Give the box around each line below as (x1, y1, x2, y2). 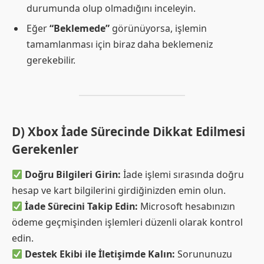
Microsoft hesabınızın (138, 200, 236, 213)
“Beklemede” (49, 22, 110, 35)
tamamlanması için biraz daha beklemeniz (27, 38, 213, 51)
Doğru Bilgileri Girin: (25, 168, 121, 181)
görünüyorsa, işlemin (110, 22, 207, 35)
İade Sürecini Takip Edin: (25, 200, 138, 213)
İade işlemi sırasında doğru (121, 168, 245, 181)
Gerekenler (12, 140, 78, 157)
